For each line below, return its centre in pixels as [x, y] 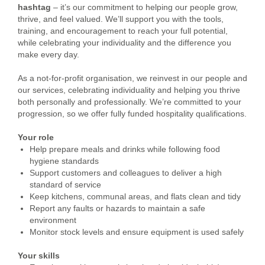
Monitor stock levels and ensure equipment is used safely [137, 232]
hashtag [34, 7]
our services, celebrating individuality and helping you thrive [129, 90]
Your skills [39, 256]
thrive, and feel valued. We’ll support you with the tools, [121, 19]
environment [53, 220]
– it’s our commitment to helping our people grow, [144, 7]
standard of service [65, 185]
